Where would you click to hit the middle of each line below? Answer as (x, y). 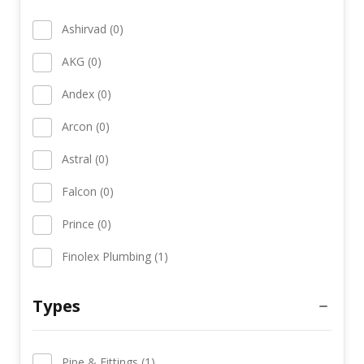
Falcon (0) (88, 191)
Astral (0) (85, 158)
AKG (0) (82, 61)
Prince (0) (87, 223)
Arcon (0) (86, 126)
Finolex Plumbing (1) (115, 256)
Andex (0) (87, 93)
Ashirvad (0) (93, 28)
